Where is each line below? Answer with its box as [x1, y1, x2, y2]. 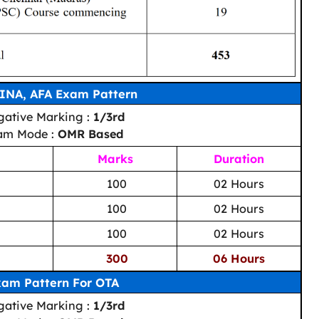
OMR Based [58, 126, 123, 141]
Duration [214, 151, 264, 166]
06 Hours [213, 251, 265, 266]
